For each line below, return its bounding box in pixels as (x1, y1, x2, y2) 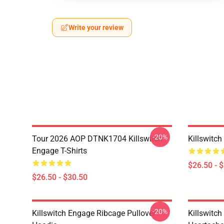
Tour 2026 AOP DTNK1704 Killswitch (32, 134, 162, 143)
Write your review (68, 23, 123, 31)
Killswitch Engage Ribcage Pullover (32, 208, 155, 218)
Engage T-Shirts (32, 146, 87, 155)
